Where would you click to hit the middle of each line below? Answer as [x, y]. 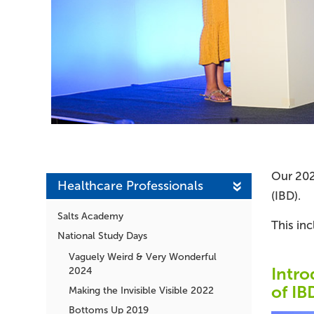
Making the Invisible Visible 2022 [141, 290]
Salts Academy [90, 216]
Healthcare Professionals [130, 185]
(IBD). [286, 196]
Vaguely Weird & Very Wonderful [143, 257]
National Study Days [102, 235]
